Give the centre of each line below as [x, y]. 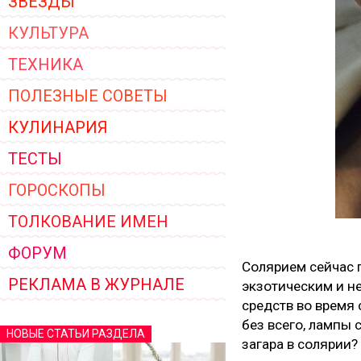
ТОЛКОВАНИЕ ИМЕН [88, 222]
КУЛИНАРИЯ [58, 127]
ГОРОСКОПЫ [57, 190]
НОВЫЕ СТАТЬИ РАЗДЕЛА [76, 334]
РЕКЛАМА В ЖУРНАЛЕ [96, 284]
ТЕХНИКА [46, 64]
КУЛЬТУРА [48, 33]
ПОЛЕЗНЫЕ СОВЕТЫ [88, 96]
